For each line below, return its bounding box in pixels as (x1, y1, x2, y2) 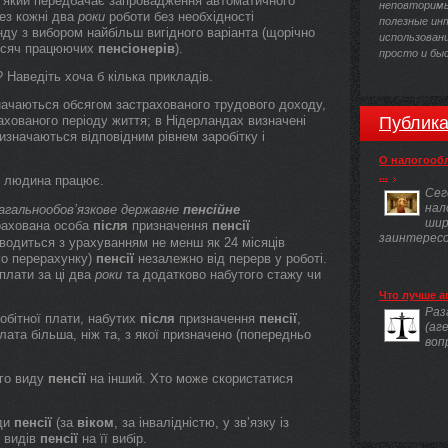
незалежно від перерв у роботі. (134, 251, 327, 266)
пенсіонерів (98, 41, 175, 56)
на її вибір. (78, 431, 147, 446)
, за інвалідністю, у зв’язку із (114, 415, 289, 430)
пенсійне (183, 202, 240, 217)
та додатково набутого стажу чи (122, 267, 321, 282)
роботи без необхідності (105, 9, 254, 24)
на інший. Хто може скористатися (86, 371, 293, 386)
